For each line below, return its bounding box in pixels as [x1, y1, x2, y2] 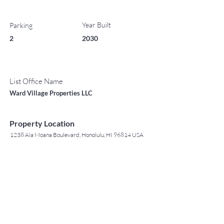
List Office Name [9, 76, 63, 86]
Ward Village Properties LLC [9, 89, 92, 97]
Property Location [9, 118, 74, 128]
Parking [9, 21, 32, 29]
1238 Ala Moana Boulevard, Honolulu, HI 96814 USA [10, 131, 143, 138]
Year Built [82, 20, 111, 29]
